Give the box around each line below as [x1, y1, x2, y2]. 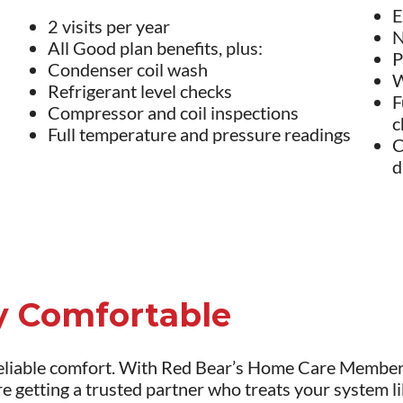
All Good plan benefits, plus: [48, 37, 264, 59]
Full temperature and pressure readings [48, 123, 352, 146]
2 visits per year [48, 15, 171, 38]
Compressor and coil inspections [48, 102, 300, 124]
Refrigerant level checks [48, 80, 233, 103]
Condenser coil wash [48, 58, 209, 81]
